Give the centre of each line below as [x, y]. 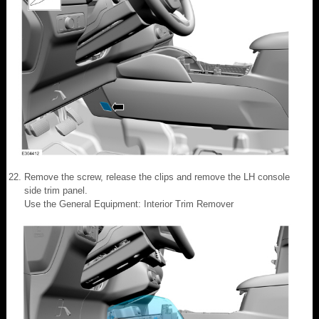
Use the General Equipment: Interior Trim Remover [129, 204]
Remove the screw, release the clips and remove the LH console [157, 177]
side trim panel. [56, 190]
